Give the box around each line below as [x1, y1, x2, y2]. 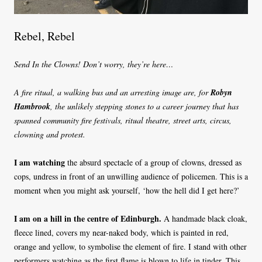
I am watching [14, 156, 67, 169]
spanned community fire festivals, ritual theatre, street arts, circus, [14, 115, 232, 126]
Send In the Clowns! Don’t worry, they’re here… [14, 58, 173, 70]
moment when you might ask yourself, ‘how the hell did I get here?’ [14, 185, 243, 196]
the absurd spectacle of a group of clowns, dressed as [67, 157, 242, 168]
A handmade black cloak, [161, 213, 247, 225]
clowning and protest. [14, 129, 88, 140]
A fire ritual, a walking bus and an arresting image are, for [14, 87, 211, 98]
